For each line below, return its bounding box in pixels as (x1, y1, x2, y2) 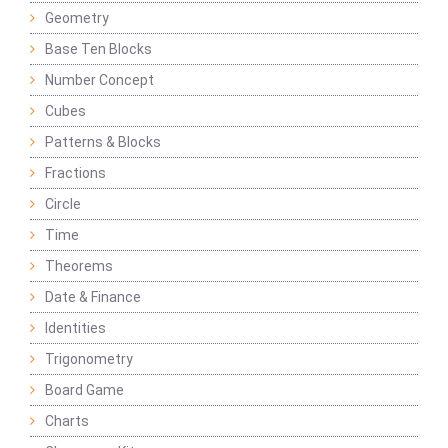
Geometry (45, 10, 109, 27)
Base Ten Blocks (45, 41, 152, 58)
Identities (45, 320, 106, 337)
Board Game (45, 382, 124, 399)
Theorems (45, 258, 113, 275)
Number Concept (45, 72, 154, 89)
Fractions (45, 165, 106, 182)
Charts (45, 413, 89, 430)
